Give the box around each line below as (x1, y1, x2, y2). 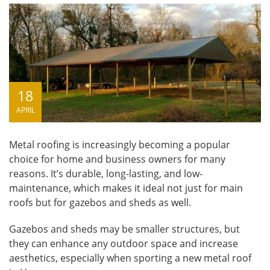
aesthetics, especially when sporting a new (9, 251, 204, 265)
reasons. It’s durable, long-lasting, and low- (9, 166, 202, 180)
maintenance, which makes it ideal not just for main (9, 181, 243, 195)
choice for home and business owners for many (9, 152, 225, 166)
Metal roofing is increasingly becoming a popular (9, 137, 230, 151)
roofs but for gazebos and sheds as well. (9, 195, 191, 209)
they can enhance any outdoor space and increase (9, 236, 238, 250)
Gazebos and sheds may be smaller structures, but (9, 222, 240, 236)
